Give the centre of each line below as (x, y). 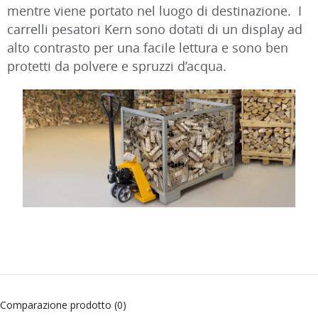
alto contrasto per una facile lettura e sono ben (148, 47)
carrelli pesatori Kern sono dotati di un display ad (155, 29)
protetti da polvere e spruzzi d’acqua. (117, 66)
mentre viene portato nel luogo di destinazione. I (154, 10)
